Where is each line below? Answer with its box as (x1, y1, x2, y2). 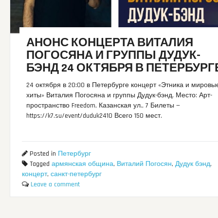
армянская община (51, 160, 113, 169)
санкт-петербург (50, 170, 102, 179)
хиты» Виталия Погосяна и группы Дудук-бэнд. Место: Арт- (26, 91, 213, 100)
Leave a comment (30, 180, 80, 189)
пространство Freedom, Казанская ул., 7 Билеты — (26, 101, 181, 110)
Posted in (27, 149, 58, 159)
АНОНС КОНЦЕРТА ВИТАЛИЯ (26, 36, 194, 51)
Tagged (27, 160, 52, 169)
